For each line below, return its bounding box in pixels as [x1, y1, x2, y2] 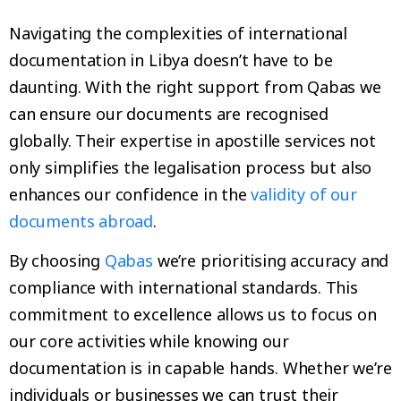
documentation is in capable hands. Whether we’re [9, 357, 392, 380]
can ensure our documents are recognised [9, 102, 328, 124]
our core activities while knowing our [9, 330, 289, 353]
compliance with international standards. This [9, 277, 358, 299]
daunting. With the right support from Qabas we [9, 75, 381, 98]
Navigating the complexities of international [9, 21, 348, 44]
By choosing [9, 250, 105, 272]
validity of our [251, 183, 357, 205]
